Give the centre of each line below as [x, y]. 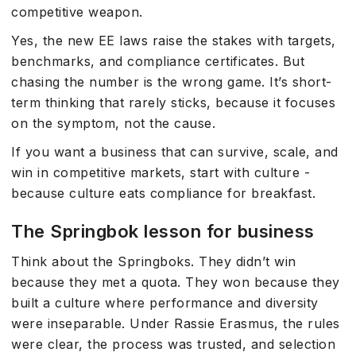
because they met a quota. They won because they [176, 282]
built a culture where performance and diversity [165, 303]
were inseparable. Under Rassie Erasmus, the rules [176, 323]
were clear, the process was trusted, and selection [173, 344]
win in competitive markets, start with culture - [161, 172]
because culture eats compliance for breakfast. [163, 193]
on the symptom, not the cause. [113, 123]
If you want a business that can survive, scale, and [175, 152]
